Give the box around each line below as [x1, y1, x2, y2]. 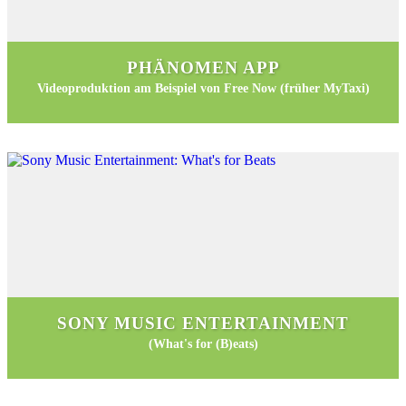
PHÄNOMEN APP [126, 57, 280, 77]
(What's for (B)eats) [148, 337, 258, 352]
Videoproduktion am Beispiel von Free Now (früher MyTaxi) [36, 82, 370, 96]
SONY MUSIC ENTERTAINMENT [57, 313, 349, 333]
